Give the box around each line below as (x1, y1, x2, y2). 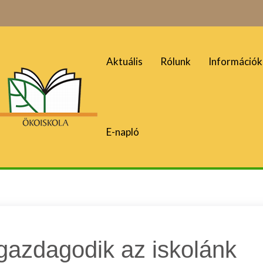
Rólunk (160, 55, 191, 68)
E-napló (106, 126, 140, 138)
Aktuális (106, 55, 143, 68)
